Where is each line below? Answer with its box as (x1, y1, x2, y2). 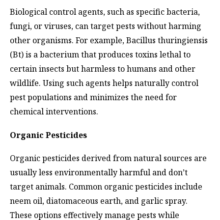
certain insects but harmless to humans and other (10, 63, 195, 75)
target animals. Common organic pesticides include (10, 181, 202, 192)
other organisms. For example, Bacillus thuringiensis (10, 35, 208, 46)
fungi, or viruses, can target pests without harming (10, 21, 201, 32)
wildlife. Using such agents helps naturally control (10, 78, 198, 89)
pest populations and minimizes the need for (10, 92, 177, 103)
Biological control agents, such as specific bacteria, (10, 6, 200, 18)
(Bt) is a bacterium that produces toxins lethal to (10, 49, 191, 60)
